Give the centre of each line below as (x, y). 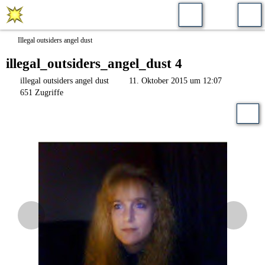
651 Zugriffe (41, 93)
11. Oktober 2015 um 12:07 (175, 81)
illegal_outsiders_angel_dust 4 (94, 64)
